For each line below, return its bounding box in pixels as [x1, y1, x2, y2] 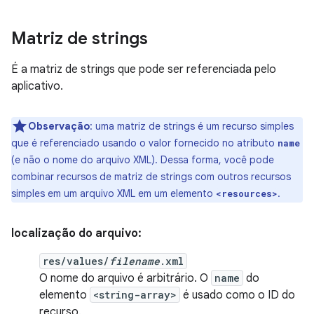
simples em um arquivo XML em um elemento [11, 187, 216, 200]
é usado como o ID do [180, 288, 295, 302]
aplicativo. [11, 79, 63, 93]
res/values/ [43, 254, 109, 268]
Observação [28, 120, 90, 132]
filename [109, 254, 160, 268]
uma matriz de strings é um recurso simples [93, 120, 294, 132]
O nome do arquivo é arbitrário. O [39, 271, 211, 285]
